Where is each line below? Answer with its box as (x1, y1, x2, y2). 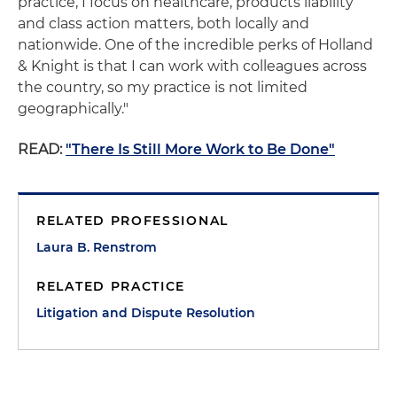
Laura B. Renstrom (36, 239, 157, 255)
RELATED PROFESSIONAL (36, 213, 229, 229)
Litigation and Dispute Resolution (36, 305, 255, 321)
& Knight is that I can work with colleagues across (18, 58, 367, 74)
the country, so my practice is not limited (18, 79, 307, 96)
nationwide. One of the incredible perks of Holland (18, 36, 373, 53)
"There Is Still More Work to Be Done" (66, 141, 335, 158)
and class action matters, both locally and (18, 15, 309, 32)
